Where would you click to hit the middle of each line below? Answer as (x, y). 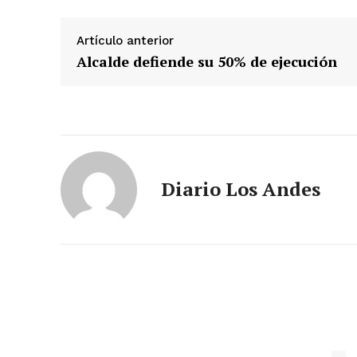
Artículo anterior (125, 40)
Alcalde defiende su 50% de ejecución (207, 61)
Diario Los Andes (241, 188)
